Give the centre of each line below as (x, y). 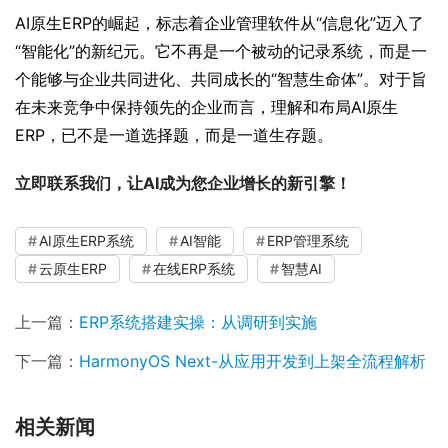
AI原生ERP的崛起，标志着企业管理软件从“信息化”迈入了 (219, 23)
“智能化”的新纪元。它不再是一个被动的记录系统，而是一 (221, 51)
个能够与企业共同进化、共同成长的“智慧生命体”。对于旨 (221, 79)
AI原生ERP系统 (86, 241)
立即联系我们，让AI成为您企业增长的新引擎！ (183, 183)
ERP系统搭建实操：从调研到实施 (198, 322)
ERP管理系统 (308, 241)
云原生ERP (73, 269)
